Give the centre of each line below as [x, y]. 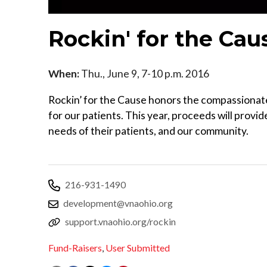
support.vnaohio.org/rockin [120, 221]
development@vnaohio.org [118, 203]
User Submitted [138, 248]
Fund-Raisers [75, 248]
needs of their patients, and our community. [148, 131]
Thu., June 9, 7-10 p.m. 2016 [144, 73]
